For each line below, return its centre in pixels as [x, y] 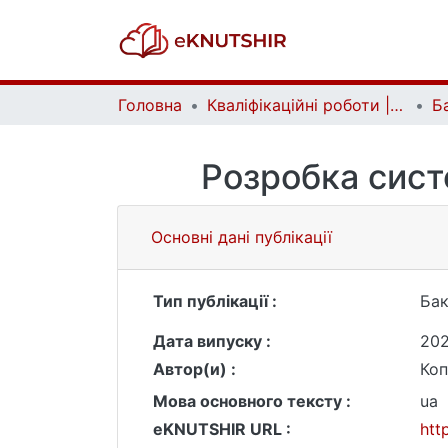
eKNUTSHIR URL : [222, 429]
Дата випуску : [212, 341]
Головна [150, 105]
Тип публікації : [215, 301]
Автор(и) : [194, 369]
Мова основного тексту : [252, 401]
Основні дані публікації [241, 237]
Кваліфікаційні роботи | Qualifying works [396, 105]
